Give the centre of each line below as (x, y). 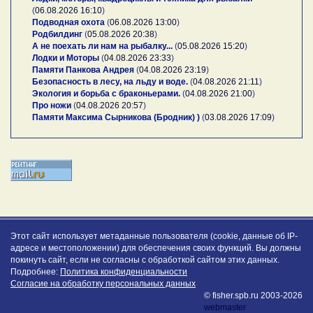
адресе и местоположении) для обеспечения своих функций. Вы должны (156, 248)
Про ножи (52, 105)
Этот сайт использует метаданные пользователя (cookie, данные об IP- (154, 236)
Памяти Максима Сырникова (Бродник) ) (116, 117)
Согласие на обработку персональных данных (103, 283)
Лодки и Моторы (66, 58)
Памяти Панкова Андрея (83, 70)
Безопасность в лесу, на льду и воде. (110, 81)
